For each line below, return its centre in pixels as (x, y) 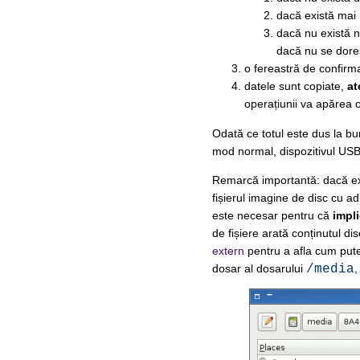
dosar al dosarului (259, 268)
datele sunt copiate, (295, 86)
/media (330, 269)
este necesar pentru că (272, 215)
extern (228, 250)
